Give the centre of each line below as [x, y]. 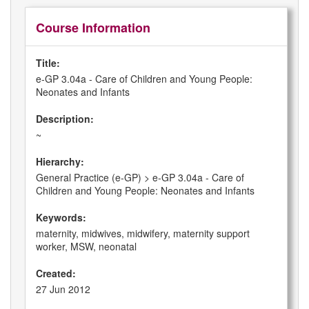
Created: [56, 273]
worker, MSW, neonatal [86, 247]
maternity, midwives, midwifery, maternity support [143, 233]
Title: [48, 63]
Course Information [93, 28]
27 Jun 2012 [63, 289]
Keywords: [61, 218]
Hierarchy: [60, 162]
